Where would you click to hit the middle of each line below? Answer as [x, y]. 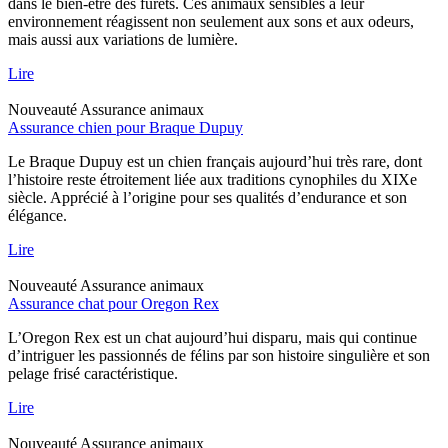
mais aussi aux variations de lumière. [123, 39]
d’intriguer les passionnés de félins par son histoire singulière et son [219, 355]
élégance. [37, 215]
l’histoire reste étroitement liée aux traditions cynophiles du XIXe [212, 179]
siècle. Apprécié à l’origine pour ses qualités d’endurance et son [207, 197]
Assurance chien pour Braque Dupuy [125, 127]
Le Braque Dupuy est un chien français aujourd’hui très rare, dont [215, 161]
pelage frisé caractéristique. [93, 373]
